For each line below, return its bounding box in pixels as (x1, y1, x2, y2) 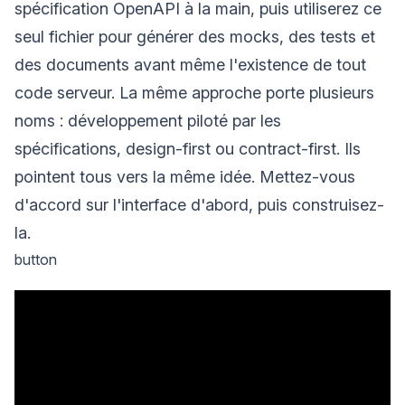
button (14, 250, 57, 268)
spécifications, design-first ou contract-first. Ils (14, 138, 361, 158)
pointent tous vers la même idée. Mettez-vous (14, 166, 355, 186)
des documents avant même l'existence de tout (14, 54, 366, 74)
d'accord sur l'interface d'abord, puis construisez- (14, 194, 384, 214)
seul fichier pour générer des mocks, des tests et (14, 26, 375, 46)
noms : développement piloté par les (14, 110, 281, 130)
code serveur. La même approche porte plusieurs (14, 82, 374, 102)
